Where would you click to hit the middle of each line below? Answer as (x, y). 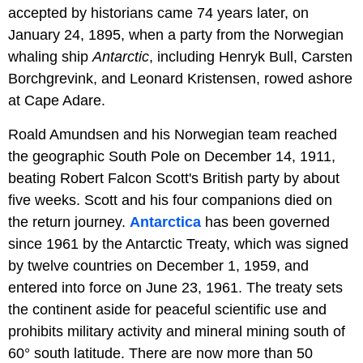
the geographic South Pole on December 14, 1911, (172, 156)
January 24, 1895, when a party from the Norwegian (176, 34)
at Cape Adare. (57, 100)
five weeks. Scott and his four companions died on (170, 200)
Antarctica (165, 222)
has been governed (265, 222)
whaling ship (50, 56)
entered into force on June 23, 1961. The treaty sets (175, 287)
